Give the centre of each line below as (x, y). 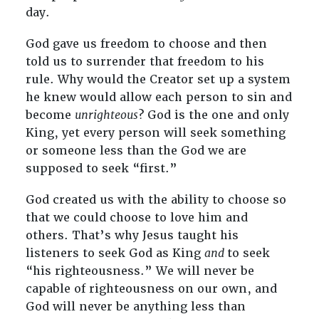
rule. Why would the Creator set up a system (158, 79)
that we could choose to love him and (136, 218)
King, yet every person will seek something (155, 132)
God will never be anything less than (135, 307)
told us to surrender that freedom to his (145, 61)
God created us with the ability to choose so (156, 200)
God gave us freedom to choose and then (146, 43)
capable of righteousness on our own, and (151, 289)
